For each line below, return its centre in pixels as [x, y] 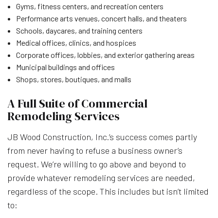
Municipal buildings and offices [65, 67]
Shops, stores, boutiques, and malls [73, 79]
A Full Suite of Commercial [77, 103]
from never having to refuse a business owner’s [95, 150]
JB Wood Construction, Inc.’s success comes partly [102, 136]
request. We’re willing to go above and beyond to [97, 164]
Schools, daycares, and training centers [79, 30]
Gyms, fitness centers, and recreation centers [90, 6]
